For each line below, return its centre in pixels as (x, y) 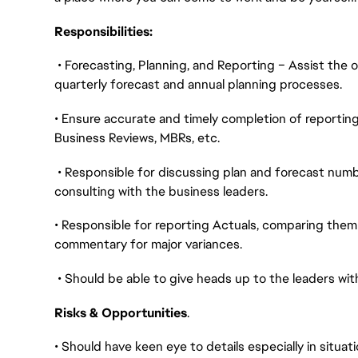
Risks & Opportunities (121, 312)
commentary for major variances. (148, 245)
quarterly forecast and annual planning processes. (200, 85)
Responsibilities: (103, 31)
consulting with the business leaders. (163, 191)
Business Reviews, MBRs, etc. (137, 137)
